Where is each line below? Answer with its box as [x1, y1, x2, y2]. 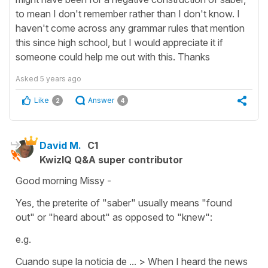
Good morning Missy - [16, 174, 111, 187]
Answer [88, 95, 114, 105]
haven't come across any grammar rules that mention [16, 22, 245, 34]
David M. [39, 139, 81, 151]
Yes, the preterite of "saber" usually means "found [16, 196, 232, 209]
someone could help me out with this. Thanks [16, 50, 210, 63]
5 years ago [40, 74, 81, 83]
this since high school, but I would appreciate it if [16, 36, 223, 48]
